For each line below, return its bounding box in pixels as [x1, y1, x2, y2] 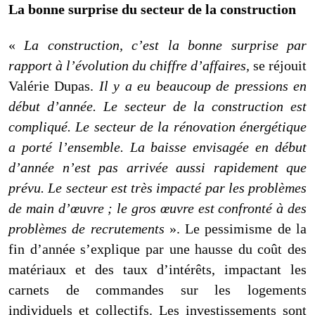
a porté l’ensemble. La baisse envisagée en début [8, 139, 307, 155]
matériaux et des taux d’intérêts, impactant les [8, 261, 307, 277]
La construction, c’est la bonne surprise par [24, 37, 307, 53]
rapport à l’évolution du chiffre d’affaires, [8, 57, 250, 73]
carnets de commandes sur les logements [8, 281, 307, 297]
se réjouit [250, 57, 307, 73]
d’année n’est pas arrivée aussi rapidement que [8, 159, 307, 175]
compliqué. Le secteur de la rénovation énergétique [8, 118, 307, 134]
